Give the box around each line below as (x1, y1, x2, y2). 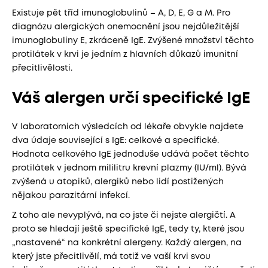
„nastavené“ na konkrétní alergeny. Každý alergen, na (12, 239, 242, 246)
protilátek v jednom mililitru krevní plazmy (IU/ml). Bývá (12, 164, 246, 172)
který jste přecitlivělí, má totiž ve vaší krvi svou (12, 252, 211, 260)
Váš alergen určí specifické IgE (12, 91, 251, 106)
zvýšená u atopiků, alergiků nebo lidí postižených (12, 178, 224, 185)
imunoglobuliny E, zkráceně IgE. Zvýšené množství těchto (12, 37, 254, 44)
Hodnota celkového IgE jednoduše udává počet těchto (12, 150, 249, 158)
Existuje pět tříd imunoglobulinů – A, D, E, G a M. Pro (12, 10, 230, 17)
